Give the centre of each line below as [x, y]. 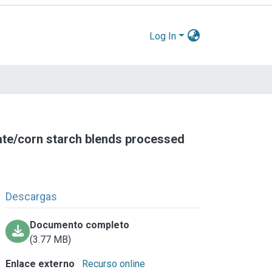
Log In [163, 36]
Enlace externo [40, 263]
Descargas [32, 196]
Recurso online [113, 263]
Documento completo [80, 225]
